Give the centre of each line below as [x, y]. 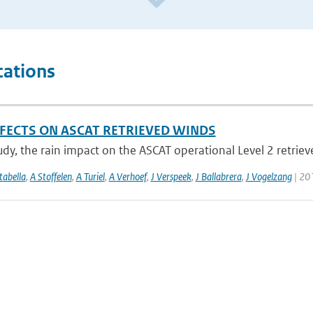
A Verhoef [128, 176]
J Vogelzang [269, 176]
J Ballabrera [218, 176]
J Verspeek [171, 176]
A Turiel [90, 176]
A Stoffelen [51, 176]
